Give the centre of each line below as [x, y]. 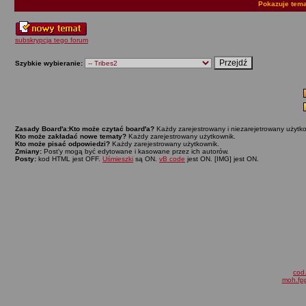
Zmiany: [28, 151]
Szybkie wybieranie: [50, 63]
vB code [172, 159]
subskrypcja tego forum [52, 40]
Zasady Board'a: [42, 129]
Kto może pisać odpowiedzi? [62, 144]
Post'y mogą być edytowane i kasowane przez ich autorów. [135, 151]
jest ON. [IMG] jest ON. [222, 159]
